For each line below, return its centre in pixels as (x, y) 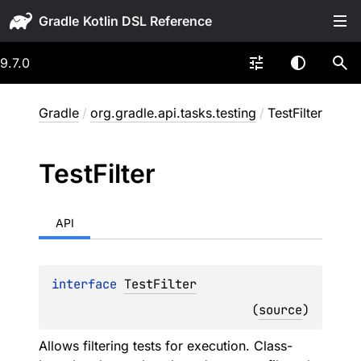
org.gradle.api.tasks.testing (173, 113)
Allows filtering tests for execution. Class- (166, 346)
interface (88, 284)
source (280, 310)
